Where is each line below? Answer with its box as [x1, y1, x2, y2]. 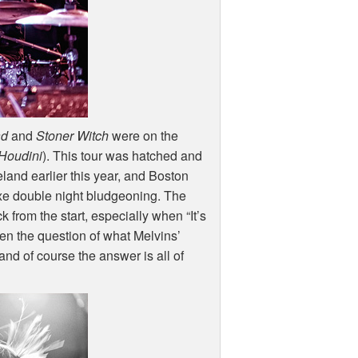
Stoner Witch [36, 126, 109, 145]
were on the [109, 126, 179, 145]
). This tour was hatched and [42, 146, 203, 165]
